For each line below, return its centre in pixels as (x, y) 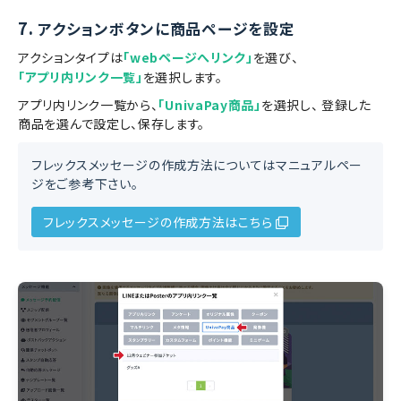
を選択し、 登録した (316, 105)
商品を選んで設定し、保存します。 (112, 124)
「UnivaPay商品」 (209, 105)
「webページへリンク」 (188, 58)
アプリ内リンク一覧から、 (88, 105)
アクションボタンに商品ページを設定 (166, 29)
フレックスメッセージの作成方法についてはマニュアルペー (197, 165)
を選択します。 (183, 77)
